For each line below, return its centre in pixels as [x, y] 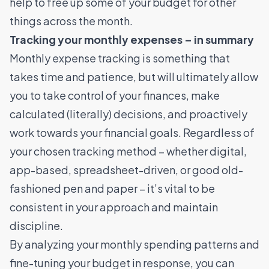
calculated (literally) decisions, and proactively [128, 113]
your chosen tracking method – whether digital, [128, 151]
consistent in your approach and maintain [114, 207]
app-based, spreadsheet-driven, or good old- [126, 169]
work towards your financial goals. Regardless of [132, 132]
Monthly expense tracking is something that [120, 58]
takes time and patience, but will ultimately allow [134, 76]
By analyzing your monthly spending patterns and [134, 244]
